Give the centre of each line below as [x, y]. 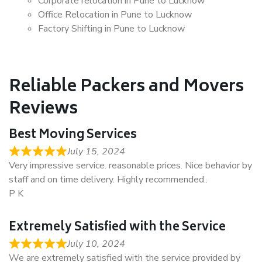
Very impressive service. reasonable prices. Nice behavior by [130, 166]
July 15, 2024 [96, 151]
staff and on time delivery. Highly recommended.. [108, 180]
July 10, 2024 [96, 244]
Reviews [43, 110]
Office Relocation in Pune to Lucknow [115, 15]
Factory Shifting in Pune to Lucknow [111, 29]
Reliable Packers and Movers [126, 87]
